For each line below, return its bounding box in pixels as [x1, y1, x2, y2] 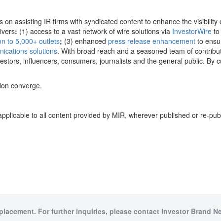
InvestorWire [172, 26, 212, 36]
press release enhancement [108, 36, 195, 46]
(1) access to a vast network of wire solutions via [17, 26, 172, 36]
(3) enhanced [62, 36, 108, 46]
